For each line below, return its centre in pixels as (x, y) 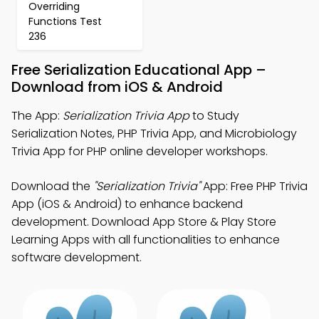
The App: (37, 116)
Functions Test (65, 21)
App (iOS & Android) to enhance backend (127, 204)
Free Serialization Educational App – (139, 70)
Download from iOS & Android (117, 87)
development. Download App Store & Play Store (144, 222)
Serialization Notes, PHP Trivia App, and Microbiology (154, 134)
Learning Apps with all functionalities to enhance (146, 240)
